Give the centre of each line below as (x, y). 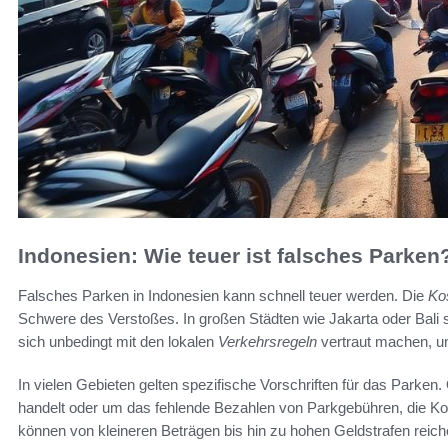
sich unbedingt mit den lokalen (118, 342)
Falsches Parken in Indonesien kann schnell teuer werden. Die (223, 296)
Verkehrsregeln (267, 342)
